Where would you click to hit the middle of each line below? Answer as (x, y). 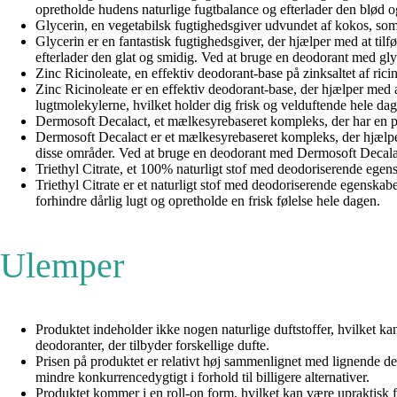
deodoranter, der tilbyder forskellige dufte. (152, 345)
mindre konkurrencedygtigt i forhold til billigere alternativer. (202, 377)
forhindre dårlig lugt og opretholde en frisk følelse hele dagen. (208, 200)
